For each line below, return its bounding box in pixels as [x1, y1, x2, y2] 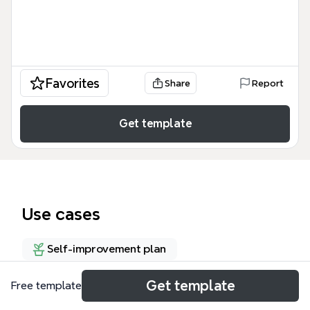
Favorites [46, 76, 100, 90]
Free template [11, 280, 82, 291]
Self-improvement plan [47, 243, 166, 255]
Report [252, 78, 284, 88]
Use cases [22, 206, 100, 223]
